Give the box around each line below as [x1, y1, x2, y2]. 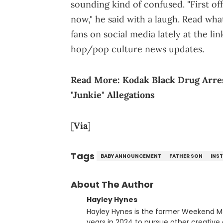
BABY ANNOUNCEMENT [101, 152, 161, 160]
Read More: [71, 74, 120, 86]
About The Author [71, 178, 154, 191]
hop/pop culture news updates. [71, 43, 204, 55]
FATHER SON [169, 152, 203, 160]
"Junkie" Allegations [71, 89, 155, 101]
